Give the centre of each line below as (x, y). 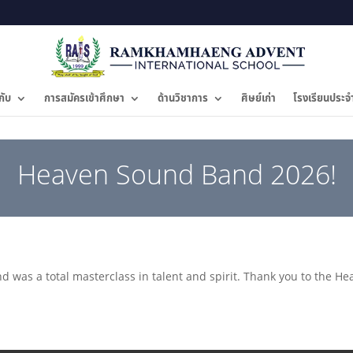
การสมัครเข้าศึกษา (84, 98)
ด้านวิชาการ (183, 98)
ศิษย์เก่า (258, 98)
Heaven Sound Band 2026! (176, 174)
